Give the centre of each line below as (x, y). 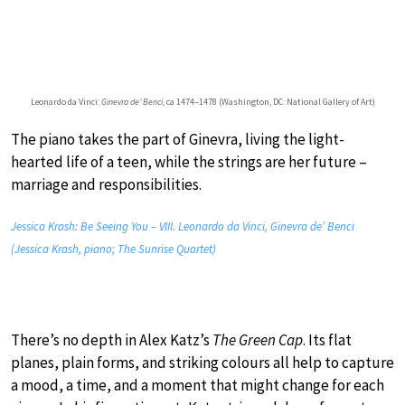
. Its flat (327, 339)
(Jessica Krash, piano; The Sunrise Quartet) (113, 249)
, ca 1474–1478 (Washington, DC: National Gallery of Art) (268, 101)
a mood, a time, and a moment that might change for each (198, 385)
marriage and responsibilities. (106, 184)
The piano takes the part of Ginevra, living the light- (178, 139)
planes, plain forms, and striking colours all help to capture (202, 362)
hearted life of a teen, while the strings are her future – (189, 161)
